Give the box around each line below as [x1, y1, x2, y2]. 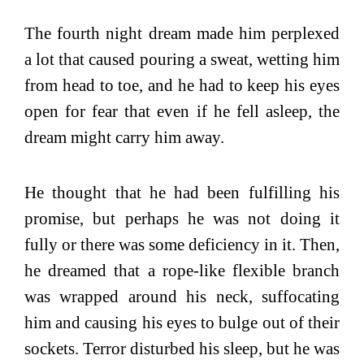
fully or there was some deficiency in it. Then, [24, 234, 340, 254]
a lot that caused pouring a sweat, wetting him [24, 49, 340, 69]
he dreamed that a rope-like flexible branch [24, 260, 340, 280]
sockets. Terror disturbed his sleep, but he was [24, 338, 340, 358]
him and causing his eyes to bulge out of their [24, 312, 340, 332]
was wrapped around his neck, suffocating [24, 286, 340, 306]
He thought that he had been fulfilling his [24, 182, 340, 202]
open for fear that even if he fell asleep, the [24, 101, 340, 121]
